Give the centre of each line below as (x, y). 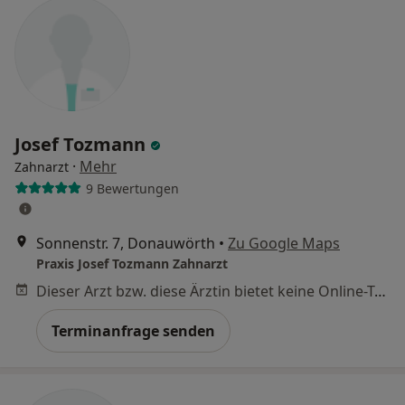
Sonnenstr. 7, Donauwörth (126, 243)
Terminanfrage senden (133, 331)
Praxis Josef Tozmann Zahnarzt (132, 264)
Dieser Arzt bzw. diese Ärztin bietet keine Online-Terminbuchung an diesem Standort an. (380, 291)
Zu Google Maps (284, 243)
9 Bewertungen (132, 188)
